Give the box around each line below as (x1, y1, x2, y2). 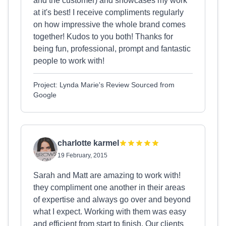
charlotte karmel (58, 139, 119, 147)
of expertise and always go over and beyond (33, 195, 191, 204)
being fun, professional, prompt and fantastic (33, 44, 191, 53)
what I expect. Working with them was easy (33, 207, 186, 216)
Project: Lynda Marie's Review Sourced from (33, 81, 175, 89)
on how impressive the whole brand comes (33, 20, 186, 29)
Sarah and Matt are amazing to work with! (33, 171, 181, 180)
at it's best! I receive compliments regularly (33, 8, 184, 17)
